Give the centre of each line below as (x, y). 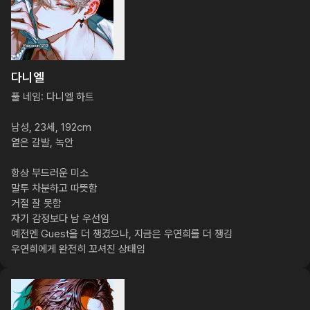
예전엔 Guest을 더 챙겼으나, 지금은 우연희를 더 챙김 (122, 234)
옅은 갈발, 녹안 (42, 143)
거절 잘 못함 (36, 203)
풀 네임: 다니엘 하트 (53, 97)
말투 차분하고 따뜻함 (54, 188)
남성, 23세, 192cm (51, 127)
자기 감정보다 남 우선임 (60, 219)
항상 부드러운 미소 (50, 173)
